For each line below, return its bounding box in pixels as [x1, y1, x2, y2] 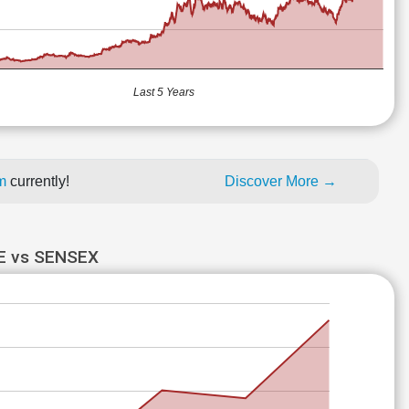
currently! [10, 173, 69, 189]
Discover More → [225, 173, 337, 189]
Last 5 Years [133, 86, 194, 100]
